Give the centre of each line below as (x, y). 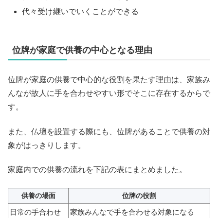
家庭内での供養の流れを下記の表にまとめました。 (97, 170)
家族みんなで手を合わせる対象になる (132, 212)
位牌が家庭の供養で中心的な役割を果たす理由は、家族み (109, 80)
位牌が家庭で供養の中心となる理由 (82, 50)
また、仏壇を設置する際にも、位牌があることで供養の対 (109, 131)
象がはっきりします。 (47, 145)
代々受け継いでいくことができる (81, 12)
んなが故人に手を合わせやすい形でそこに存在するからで (109, 93)
